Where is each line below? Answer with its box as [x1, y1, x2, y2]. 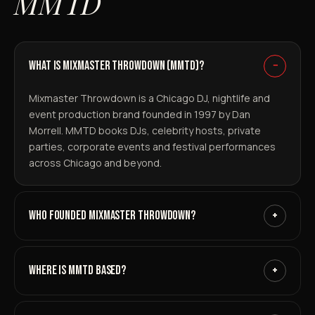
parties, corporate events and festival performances [29, 139, 276, 153]
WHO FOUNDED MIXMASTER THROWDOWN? [29, 207, 196, 223]
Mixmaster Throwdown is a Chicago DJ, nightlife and [29, 91, 270, 105]
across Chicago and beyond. [29, 155, 162, 169]
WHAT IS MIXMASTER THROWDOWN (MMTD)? [29, 58, 204, 73]
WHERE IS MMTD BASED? [29, 262, 127, 278]
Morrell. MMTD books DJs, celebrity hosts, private [29, 123, 261, 137]
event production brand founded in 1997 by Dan [29, 107, 250, 121]
